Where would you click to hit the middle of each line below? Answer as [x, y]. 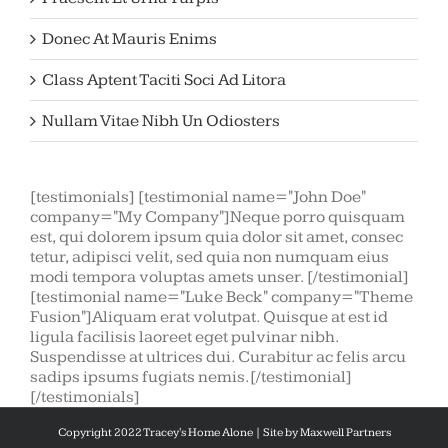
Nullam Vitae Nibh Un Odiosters [161, 121]
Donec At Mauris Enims [129, 39]
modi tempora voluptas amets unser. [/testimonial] [219, 277]
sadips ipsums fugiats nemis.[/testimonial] [191, 377]
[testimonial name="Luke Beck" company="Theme [221, 297]
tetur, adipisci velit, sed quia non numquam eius [209, 257]
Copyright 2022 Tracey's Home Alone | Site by [178, 433]
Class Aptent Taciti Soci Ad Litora [164, 80]
